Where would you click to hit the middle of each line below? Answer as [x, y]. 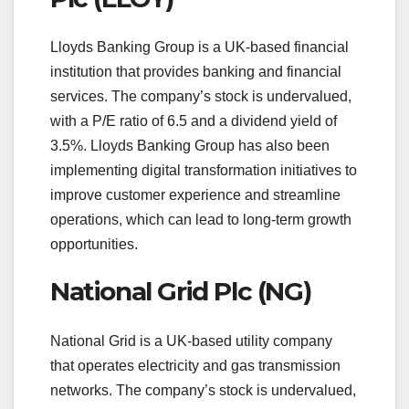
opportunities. [94, 245]
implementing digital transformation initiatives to [204, 171]
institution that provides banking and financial [196, 72]
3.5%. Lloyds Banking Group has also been [190, 146]
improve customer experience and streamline [195, 195]
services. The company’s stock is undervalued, [201, 97]
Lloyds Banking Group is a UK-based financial [199, 47]
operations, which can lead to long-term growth [201, 220]
